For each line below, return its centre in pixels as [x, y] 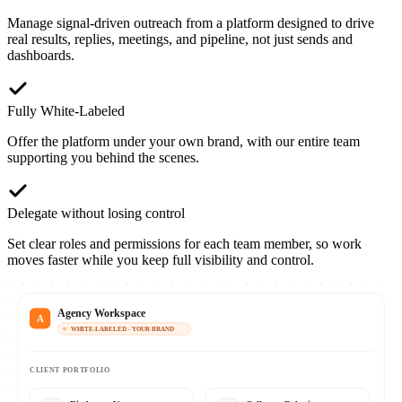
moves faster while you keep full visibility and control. [161, 259]
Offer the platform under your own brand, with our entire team [184, 141]
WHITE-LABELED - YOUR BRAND [123, 329]
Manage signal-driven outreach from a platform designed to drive [191, 22]
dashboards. [41, 55]
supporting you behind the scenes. [103, 157]
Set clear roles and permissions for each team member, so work [184, 243]
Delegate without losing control [96, 213]
